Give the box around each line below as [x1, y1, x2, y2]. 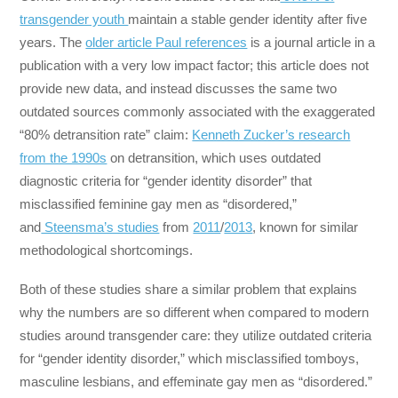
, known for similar [252, 219, 359, 235]
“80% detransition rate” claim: [20, 126, 193, 142]
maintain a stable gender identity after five [128, 11, 368, 27]
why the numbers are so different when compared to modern [20, 304, 370, 320]
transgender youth [20, 11, 129, 27]
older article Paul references [85, 34, 248, 50]
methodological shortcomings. [20, 242, 194, 258]
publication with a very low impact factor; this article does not [20, 57, 370, 73]
